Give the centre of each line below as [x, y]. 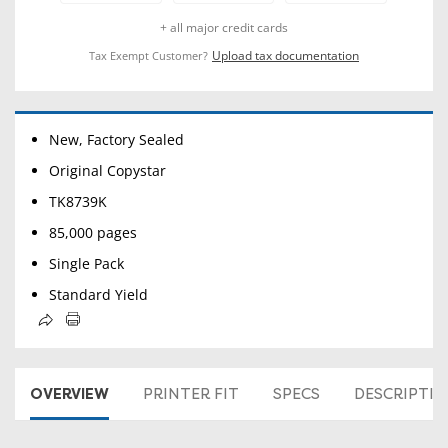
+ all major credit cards [224, 27]
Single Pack [87, 263]
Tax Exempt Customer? [148, 55]
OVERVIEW [69, 393]
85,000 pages [93, 232]
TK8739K [78, 201]
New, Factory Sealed [117, 139]
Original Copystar [108, 170]
